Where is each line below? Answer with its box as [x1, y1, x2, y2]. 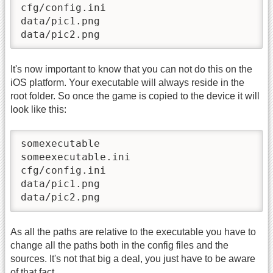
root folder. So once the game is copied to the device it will [10, 90, 260, 101]
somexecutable [21, 138, 100, 150]
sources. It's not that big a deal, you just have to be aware [10, 253, 255, 264]
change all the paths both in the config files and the [10, 240, 229, 251]
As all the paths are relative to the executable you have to [10, 227, 256, 238]
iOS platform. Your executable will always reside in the [10, 77, 244, 88]
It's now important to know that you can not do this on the [10, 63, 252, 74]
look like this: [10, 104, 66, 115]
